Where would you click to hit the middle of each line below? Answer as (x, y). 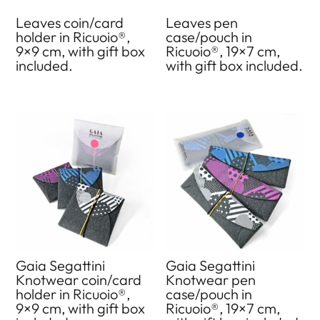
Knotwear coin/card (79, 279)
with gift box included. (235, 65)
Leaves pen (202, 22)
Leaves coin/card (70, 22)
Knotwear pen (211, 279)
